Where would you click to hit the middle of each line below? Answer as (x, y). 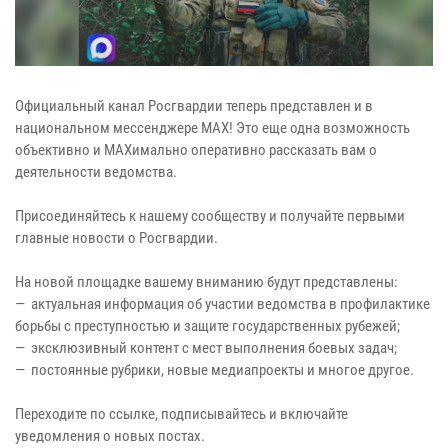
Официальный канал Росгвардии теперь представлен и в (194, 106)
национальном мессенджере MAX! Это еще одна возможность (212, 128)
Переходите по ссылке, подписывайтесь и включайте (181, 414)
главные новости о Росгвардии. (116, 238)
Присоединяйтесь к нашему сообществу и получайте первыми (210, 216)
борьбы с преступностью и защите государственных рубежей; (207, 326)
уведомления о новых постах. (110, 436)
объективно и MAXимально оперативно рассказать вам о (196, 150)
